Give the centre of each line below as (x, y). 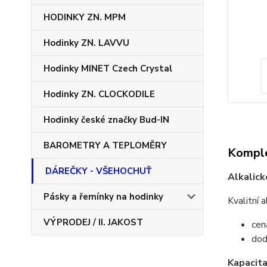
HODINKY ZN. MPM (85, 17)
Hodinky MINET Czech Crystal (108, 69)
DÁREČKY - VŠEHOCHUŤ (98, 171)
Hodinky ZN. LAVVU (86, 43)
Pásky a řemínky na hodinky (103, 197)
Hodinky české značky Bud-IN (106, 120)
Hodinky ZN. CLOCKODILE (99, 94)
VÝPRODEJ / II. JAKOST (93, 222)
